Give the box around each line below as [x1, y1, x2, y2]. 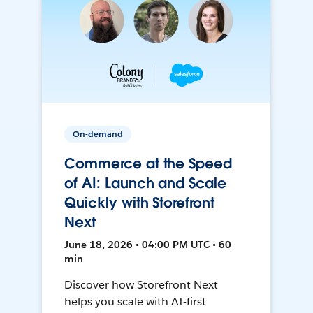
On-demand [73, 128, 124, 140]
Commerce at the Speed [64, 154, 232, 173]
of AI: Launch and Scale [64, 174, 226, 193]
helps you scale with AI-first [64, 294, 206, 310]
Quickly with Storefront [64, 194, 214, 212]
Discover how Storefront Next [64, 277, 218, 293]
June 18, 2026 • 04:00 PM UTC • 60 [64, 238, 232, 252]
